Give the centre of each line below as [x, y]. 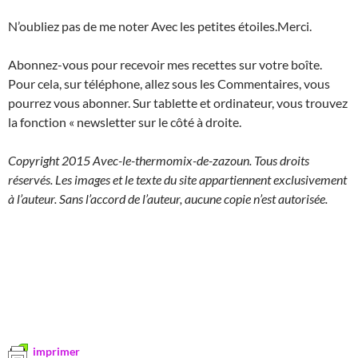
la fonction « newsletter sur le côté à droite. [125, 122]
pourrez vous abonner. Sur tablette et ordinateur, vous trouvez [178, 103]
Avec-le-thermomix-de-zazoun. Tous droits [201, 161]
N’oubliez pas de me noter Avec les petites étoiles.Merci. [160, 26]
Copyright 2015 [50, 161]
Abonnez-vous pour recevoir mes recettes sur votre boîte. [165, 65]
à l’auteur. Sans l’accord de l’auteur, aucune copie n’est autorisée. [168, 199]
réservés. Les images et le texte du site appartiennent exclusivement [177, 180]
